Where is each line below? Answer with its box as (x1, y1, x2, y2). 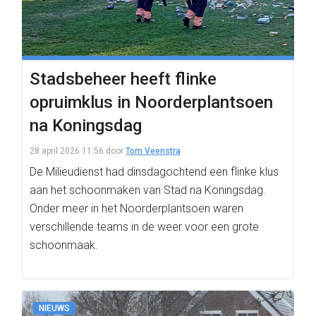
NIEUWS (39, 303, 70, 313)
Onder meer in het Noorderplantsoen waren (30, 202, 243, 215)
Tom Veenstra (126, 146, 181, 156)
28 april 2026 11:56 (30, 146, 104, 156)
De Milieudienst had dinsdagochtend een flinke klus (30, 165, 279, 178)
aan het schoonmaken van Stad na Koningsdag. (30, 183, 266, 197)
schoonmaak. (30, 238, 98, 252)
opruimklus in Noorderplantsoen (30, 92, 273, 112)
